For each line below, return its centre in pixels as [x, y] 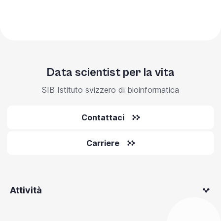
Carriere [103, 143]
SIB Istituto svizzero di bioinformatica [110, 90]
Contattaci [103, 118]
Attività [26, 190]
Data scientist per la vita [110, 73]
